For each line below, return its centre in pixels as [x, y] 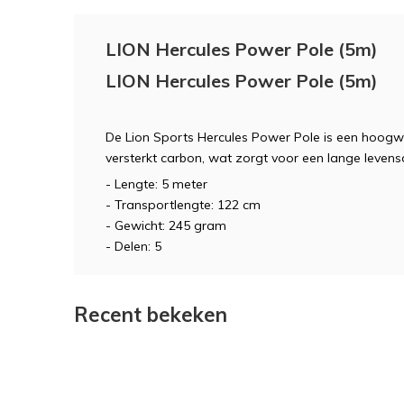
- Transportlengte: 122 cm [183, 204]
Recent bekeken [151, 314]
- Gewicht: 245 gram [166, 225]
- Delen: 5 [133, 246]
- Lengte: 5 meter [156, 184]
